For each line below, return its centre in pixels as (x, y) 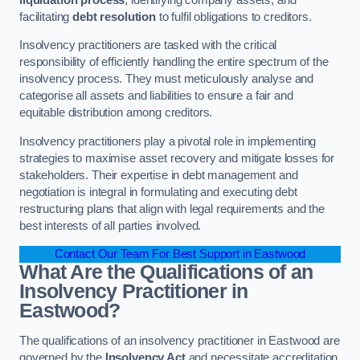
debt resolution (114, 16)
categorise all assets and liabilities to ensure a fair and (156, 96)
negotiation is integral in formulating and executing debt (158, 192)
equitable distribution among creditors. (116, 113)
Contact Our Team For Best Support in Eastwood (180, 254)
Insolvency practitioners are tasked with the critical (148, 45)
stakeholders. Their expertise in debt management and (159, 175)
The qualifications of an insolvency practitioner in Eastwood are (180, 340)
